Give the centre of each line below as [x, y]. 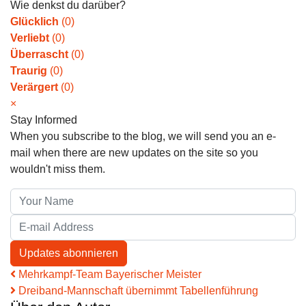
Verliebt [30, 38]
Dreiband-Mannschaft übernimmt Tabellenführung [137, 291]
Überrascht [39, 55]
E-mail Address [46, 222]
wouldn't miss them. [58, 169]
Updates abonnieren [69, 253]
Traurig [29, 71]
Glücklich [34, 22]
